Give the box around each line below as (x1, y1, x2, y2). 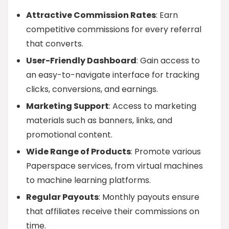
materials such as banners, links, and (26, 114, 172, 126)
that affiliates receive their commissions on (26, 205, 199, 217)
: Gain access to (136, 55, 200, 66)
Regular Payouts (26, 191, 99, 203)
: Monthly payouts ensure (99, 191, 199, 203)
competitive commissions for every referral (26, 24, 201, 35)
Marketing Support (26, 100, 109, 112)
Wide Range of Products (26, 146, 131, 157)
